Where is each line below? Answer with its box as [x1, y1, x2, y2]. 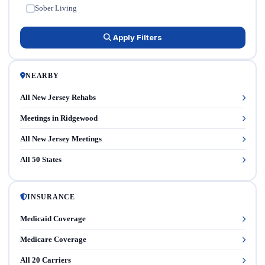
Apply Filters [111, 32, 162, 42]
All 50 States [20, 154, 62, 164]
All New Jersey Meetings [20, 134, 102, 143]
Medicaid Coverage [20, 214, 86, 223]
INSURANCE [27, 192, 75, 201]
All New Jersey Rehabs [20, 92, 96, 102]
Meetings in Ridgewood [20, 113, 98, 122]
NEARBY [25, 71, 59, 80]
